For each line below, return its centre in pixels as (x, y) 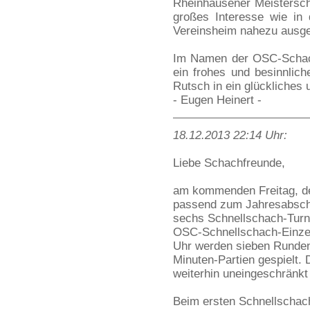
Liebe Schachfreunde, (229, 163)
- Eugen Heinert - (217, 100)
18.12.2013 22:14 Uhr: (230, 135)
